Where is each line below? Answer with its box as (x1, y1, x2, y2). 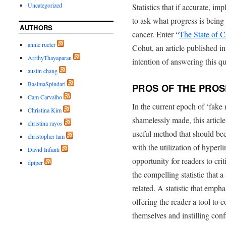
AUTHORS (20, 23, 53, 33)
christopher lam (28, 132, 65, 141)
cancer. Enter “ (132, 29, 179, 40)
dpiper (28, 158, 43, 167)
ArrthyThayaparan (28, 53, 72, 62)
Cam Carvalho (28, 93, 63, 101)
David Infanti (28, 145, 60, 154)
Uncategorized (28, 1, 63, 10)
